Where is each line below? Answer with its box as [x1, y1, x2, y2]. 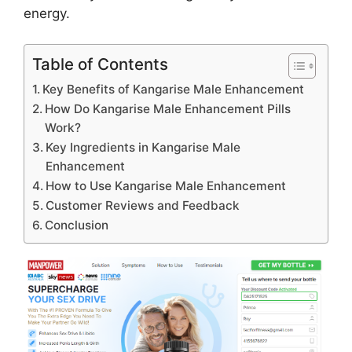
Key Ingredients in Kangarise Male [46, 139, 241, 155]
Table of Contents [32, 53, 168, 74]
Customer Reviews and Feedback [46, 197, 240, 213]
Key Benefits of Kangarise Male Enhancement [42, 81, 305, 97]
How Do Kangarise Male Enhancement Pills [45, 101, 291, 116]
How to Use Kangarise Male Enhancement [46, 178, 287, 193]
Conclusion [45, 217, 109, 233]
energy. [24, 5, 70, 22]
